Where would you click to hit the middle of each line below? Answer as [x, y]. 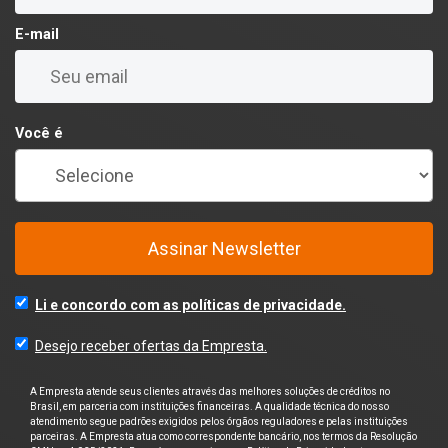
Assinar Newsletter [224, 249]
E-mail [37, 35]
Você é [39, 134]
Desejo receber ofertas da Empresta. [151, 346]
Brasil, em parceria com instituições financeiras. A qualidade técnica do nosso [209, 407]
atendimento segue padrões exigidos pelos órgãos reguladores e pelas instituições [219, 422]
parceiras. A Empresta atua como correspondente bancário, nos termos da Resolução [223, 437]
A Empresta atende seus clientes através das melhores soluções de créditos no [210, 392]
